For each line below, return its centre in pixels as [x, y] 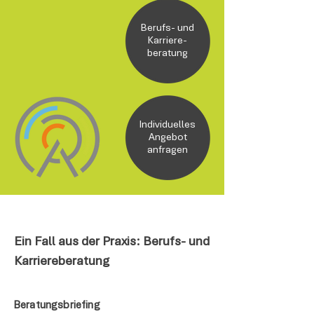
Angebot [168, 138]
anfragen [168, 150]
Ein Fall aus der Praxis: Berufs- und [112, 242]
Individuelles [168, 125]
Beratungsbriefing [57, 306]
